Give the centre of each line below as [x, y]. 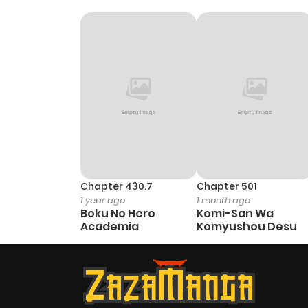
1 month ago [223, 201]
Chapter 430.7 [117, 187]
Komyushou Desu [246, 227]
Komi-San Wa [235, 214]
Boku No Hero [118, 214]
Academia [110, 227]
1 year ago [103, 201]
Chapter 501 [227, 187]
